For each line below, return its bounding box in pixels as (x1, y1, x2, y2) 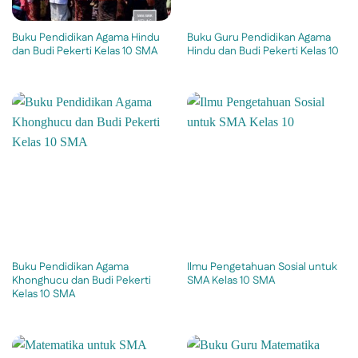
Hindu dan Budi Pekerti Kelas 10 (186, 42, 339, 59)
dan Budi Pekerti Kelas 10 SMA (11, 42, 157, 59)
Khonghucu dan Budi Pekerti (11, 272, 151, 289)
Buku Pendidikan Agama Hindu (11, 29, 160, 46)
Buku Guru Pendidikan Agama (186, 29, 331, 46)
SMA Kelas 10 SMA (186, 272, 275, 289)
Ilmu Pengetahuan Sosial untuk (186, 259, 337, 276)
